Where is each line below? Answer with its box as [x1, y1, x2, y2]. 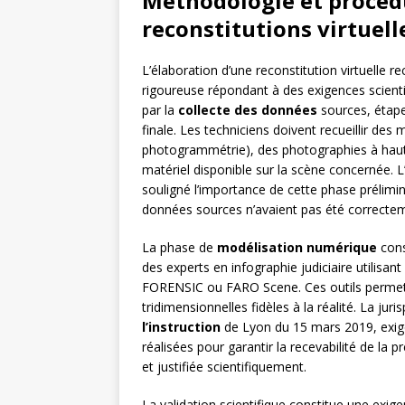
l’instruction [142, 318, 221, 336]
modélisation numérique [217, 239, 377, 257]
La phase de [142, 239, 217, 257]
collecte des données [178, 101, 317, 119]
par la [142, 101, 178, 119]
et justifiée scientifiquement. [142, 358, 306, 376]
